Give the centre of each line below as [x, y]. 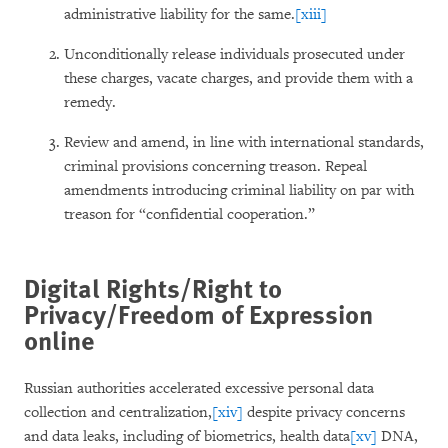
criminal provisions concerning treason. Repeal [215, 166]
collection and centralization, [118, 412]
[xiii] [311, 14]
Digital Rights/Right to [153, 287]
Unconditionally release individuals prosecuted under [234, 54]
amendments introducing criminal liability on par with [239, 190]
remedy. [90, 102]
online [59, 339]
